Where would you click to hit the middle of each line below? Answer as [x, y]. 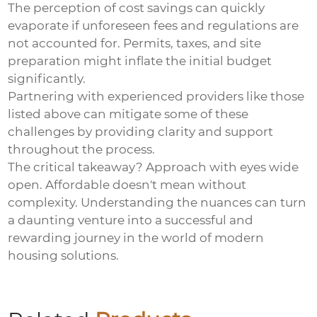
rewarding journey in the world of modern [136, 238]
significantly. [47, 79]
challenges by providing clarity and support [141, 132]
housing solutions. [64, 256]
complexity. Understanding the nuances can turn [157, 203]
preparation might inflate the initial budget [140, 61]
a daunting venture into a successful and [131, 220]
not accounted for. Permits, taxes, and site [135, 44]
